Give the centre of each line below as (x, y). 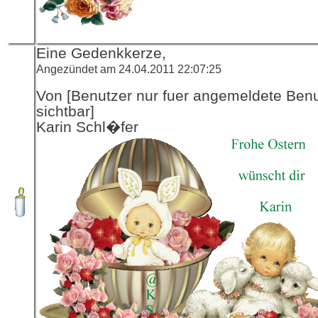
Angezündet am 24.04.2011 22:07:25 (129, 68)
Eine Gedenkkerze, (101, 53)
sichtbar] (65, 111)
